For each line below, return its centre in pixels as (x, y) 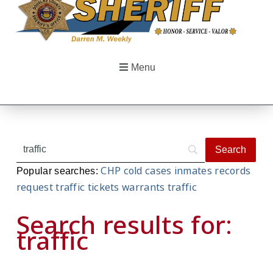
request (34, 187)
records (233, 170)
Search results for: (124, 224)
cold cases (147, 170)
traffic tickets (87, 187)
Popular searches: (58, 171)
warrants (144, 187)
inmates (193, 170)
